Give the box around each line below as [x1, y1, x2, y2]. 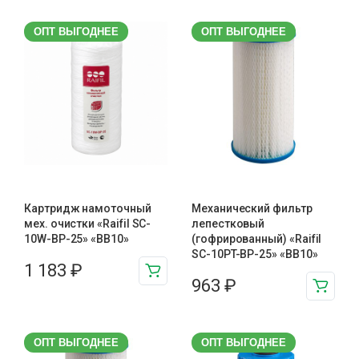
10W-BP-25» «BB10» [24, 232, 129, 245]
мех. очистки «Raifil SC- [24, 216, 151, 230]
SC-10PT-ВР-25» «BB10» [192, 247, 318, 260]
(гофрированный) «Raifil [192, 232, 322, 245]
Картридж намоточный [24, 201, 151, 215]
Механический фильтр [192, 201, 313, 215]
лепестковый [192, 216, 265, 230]
